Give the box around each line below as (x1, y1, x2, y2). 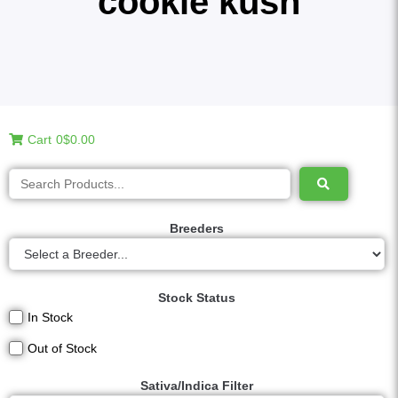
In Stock (28, 310, 73, 324)
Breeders (170, 221, 224, 235)
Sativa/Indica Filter (140, 378, 253, 393)
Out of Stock (28, 341, 97, 355)
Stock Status (158, 291, 235, 305)
